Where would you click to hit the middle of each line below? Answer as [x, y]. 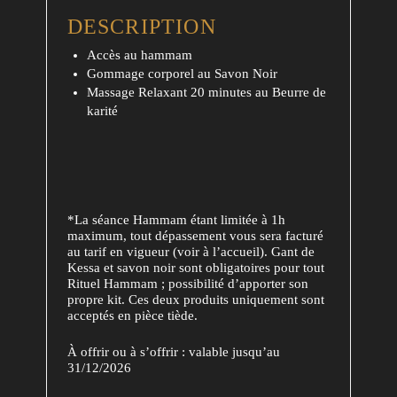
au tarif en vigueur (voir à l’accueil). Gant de [191, 252]
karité [102, 110]
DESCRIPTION [141, 27]
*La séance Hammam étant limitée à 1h [176, 220]
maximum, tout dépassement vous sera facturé [195, 236]
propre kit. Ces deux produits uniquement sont [195, 300]
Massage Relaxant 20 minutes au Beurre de [206, 92]
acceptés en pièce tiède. [132, 316]
